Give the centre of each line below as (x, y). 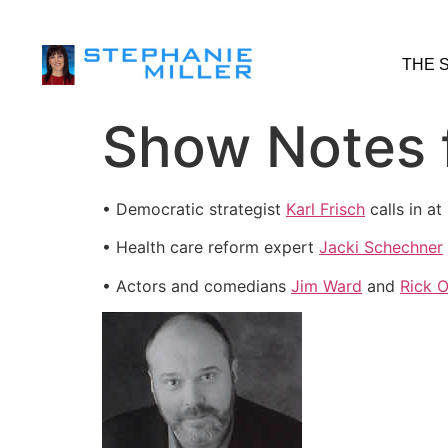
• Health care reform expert (210, 247)
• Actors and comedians (196, 285)
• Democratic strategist (194, 209)
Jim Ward (326, 285)
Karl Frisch (325, 209)
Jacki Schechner (381, 247)
